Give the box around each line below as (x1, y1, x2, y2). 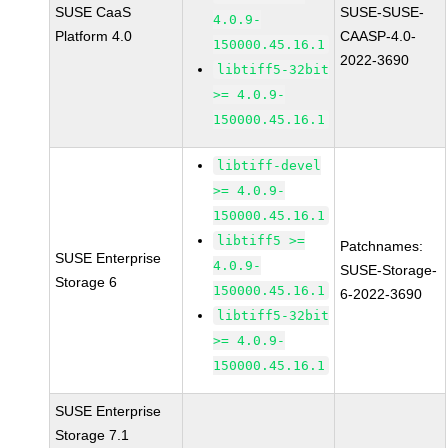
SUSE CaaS (55, 4, 132, 20)
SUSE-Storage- (340, 262, 438, 278)
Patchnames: (340, 238, 424, 254)
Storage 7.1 (55, 427, 130, 443)
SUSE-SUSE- (340, 4, 425, 20)
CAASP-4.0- (340, 28, 417, 44)
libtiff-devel (217, 158, 322, 173)
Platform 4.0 (55, 28, 133, 44)
